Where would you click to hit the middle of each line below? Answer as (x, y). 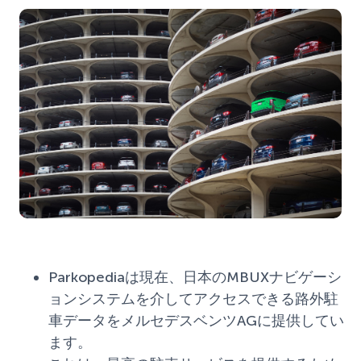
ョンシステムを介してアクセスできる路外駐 (193, 299)
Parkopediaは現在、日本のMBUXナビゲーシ (195, 277)
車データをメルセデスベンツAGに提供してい (196, 320)
